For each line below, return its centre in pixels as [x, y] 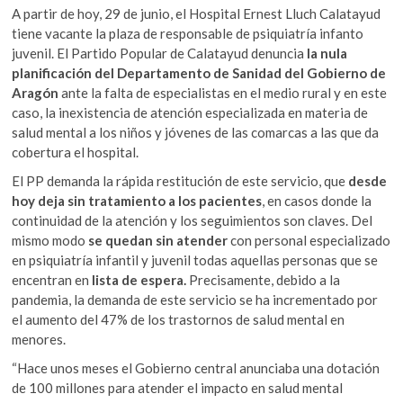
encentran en [52, 279]
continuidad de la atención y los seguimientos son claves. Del [193, 220]
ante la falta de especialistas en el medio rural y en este [224, 92]
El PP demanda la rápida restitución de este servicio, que [180, 180]
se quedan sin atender [158, 240]
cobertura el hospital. [76, 152]
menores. [39, 339]
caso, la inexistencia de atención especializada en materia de [190, 112]
